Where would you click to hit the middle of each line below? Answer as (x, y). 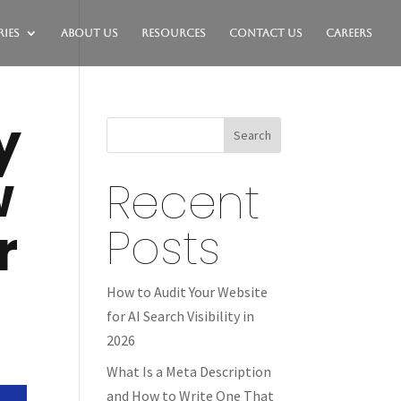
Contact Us (266, 33)
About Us (90, 33)
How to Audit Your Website (188, 292)
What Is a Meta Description (189, 371)
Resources (174, 33)
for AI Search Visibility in (181, 316)
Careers (349, 33)
